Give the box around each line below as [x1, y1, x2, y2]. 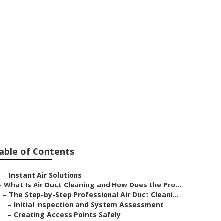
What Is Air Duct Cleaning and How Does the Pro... [4, 180, 181, 189]
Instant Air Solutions [9, 170, 82, 180]
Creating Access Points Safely [14, 210, 121, 219]
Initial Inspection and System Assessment [14, 200, 164, 209]
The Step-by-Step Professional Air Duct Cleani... [9, 190, 179, 199]
